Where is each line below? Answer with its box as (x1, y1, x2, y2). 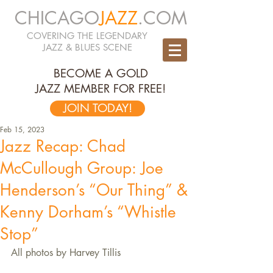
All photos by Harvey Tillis (11, 246, 121, 259)
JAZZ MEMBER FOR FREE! (35, 81, 166, 96)
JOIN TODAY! (63, 101, 132, 116)
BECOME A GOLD (53, 66, 148, 81)
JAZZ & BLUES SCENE (42, 41, 132, 53)
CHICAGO (14, 6, 99, 30)
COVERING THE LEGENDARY (27, 30, 147, 41)
